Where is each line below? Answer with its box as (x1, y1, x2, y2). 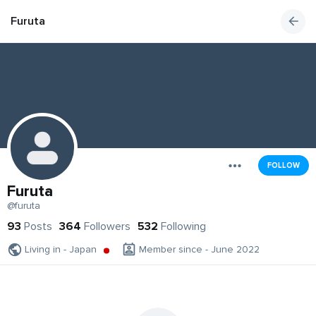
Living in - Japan (25, 243, 97, 256)
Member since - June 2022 (139, 243, 260, 256)
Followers (84, 219, 130, 234)
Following (161, 219, 206, 234)
